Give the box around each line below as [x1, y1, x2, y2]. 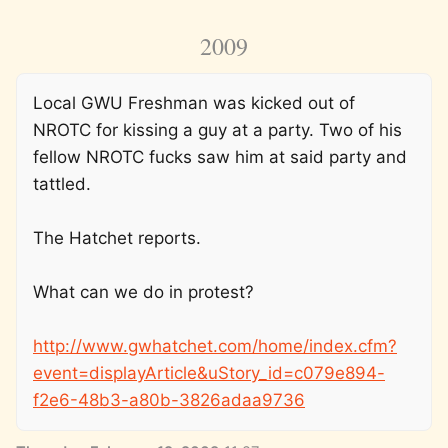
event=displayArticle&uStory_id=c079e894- [33, 363, 385, 384]
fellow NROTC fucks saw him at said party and [33, 147, 407, 168]
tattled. [33, 174, 91, 195]
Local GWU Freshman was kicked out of [33, 93, 355, 114]
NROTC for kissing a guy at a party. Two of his [33, 120, 402, 141]
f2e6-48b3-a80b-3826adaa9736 [33, 390, 305, 411]
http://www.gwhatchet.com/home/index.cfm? [33, 336, 397, 357]
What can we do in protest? [33, 282, 254, 303]
